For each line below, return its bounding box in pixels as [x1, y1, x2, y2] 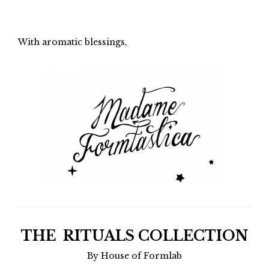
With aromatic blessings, [18, 37, 127, 48]
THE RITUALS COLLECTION [21, 228, 248, 245]
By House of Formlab [87, 250, 182, 262]
